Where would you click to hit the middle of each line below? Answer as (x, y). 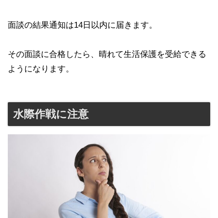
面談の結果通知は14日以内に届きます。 (82, 25)
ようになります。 (41, 69)
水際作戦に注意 (51, 114)
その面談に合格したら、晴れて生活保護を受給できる (107, 54)
